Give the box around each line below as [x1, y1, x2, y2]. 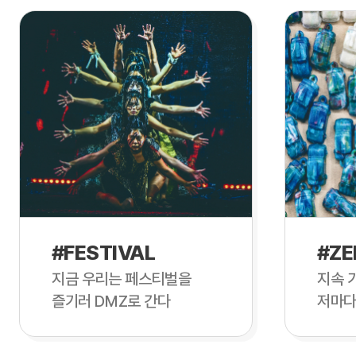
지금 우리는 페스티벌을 [52, 269, 192, 289]
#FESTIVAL [52, 240, 156, 265]
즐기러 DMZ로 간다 [52, 292, 171, 311]
